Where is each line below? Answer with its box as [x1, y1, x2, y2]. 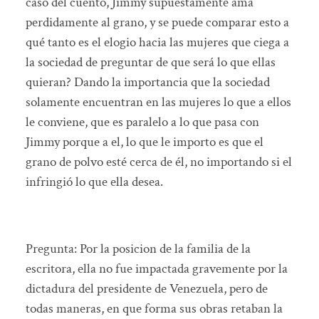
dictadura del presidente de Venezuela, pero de [25, 279, 268, 298]
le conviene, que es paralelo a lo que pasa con [25, 113, 259, 131]
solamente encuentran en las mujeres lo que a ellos [25, 93, 291, 111]
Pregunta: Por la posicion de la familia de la [25, 239, 251, 258]
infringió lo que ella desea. [25, 172, 163, 191]
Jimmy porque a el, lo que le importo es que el [25, 132, 263, 151]
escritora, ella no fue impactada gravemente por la [25, 259, 288, 278]
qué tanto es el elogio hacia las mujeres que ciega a [25, 33, 289, 51]
